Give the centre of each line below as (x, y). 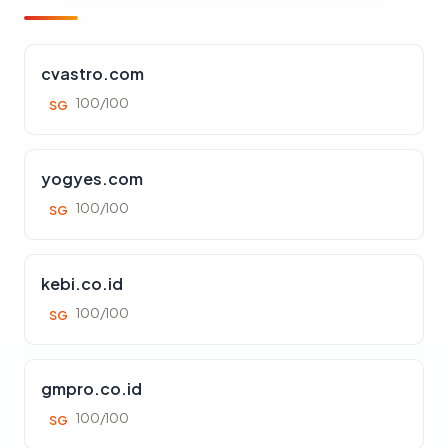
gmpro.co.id (91, 388)
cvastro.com (92, 73)
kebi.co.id (82, 283)
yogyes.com (92, 178)
